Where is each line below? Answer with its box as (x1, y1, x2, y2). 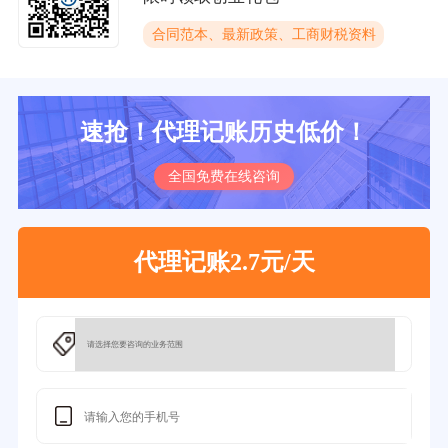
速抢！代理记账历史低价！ (80, 119, 368, 146)
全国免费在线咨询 (167, 168, 280, 185)
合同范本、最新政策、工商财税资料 (151, 26, 376, 43)
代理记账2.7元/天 (133, 249, 315, 276)
